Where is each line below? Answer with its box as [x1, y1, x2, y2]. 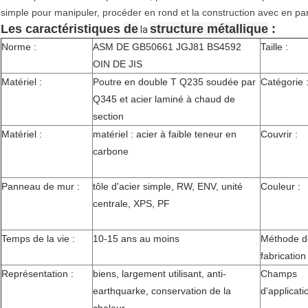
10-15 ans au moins [93, 233, 179, 245]
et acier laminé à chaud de [120, 93, 235, 105]
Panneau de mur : [1, 181, 80, 192]
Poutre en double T [93, 76, 177, 88]
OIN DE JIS [93, 58, 142, 70]
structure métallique [150, 22, 268, 36]
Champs [261, 268, 297, 280]
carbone [93, 146, 129, 157]
